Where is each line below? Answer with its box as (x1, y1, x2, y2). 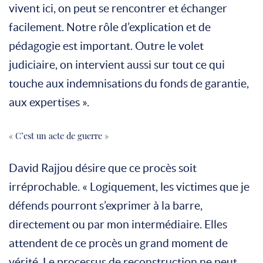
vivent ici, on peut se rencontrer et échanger (9, 2, 227, 15)
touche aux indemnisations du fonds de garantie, (9, 77, 249, 90)
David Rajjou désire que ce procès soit (9, 161, 197, 174)
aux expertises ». (9, 96, 89, 109)
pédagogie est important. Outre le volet (9, 39, 204, 52)
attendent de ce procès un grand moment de (9, 237, 228, 249)
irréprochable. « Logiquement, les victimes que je (9, 180, 249, 193)
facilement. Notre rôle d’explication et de (9, 21, 211, 33)
